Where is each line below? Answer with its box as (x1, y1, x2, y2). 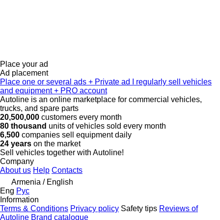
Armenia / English (11, 178, 73, 186)
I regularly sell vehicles (132, 78, 212, 86)
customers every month (41, 113, 122, 121)
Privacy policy (70, 204, 119, 213)
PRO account (58, 86, 107, 95)
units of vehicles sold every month (47, 122, 166, 130)
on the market (31, 139, 81, 148)
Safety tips (121, 204, 157, 213)
